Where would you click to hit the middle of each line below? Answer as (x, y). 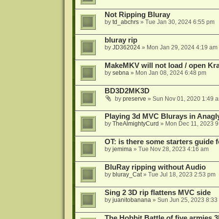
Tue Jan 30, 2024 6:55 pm (180, 22)
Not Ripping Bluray (137, 15)
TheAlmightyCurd (135, 124)
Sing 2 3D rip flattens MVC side (157, 193)
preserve (134, 99)
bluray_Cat (127, 175)
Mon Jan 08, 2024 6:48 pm (171, 73)
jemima (122, 149)
